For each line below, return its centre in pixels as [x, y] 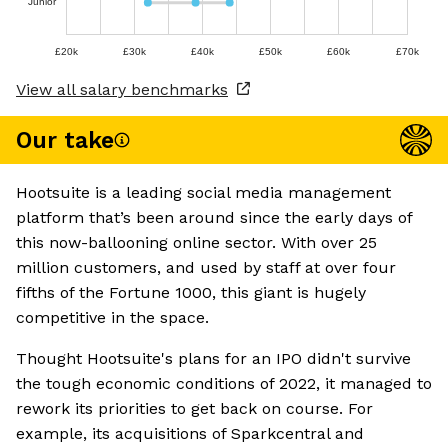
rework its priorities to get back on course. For [194, 409]
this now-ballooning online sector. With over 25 [196, 243]
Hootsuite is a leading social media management [203, 193]
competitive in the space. [112, 318]
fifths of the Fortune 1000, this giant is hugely [191, 293]
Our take [65, 140]
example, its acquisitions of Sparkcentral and [190, 434]
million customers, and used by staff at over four [206, 268]
